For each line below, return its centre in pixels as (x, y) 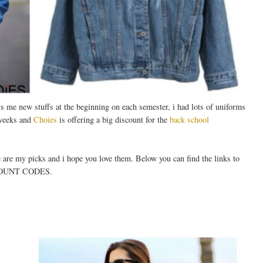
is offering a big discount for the (113, 120)
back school (189, 120)
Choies (45, 120)
